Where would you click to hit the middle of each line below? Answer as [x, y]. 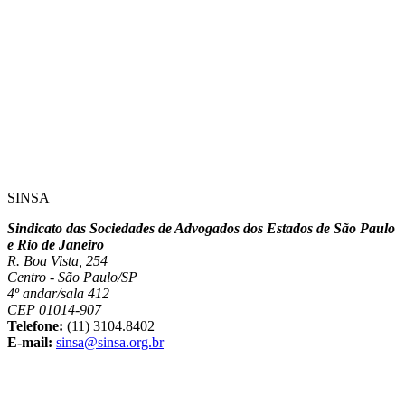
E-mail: [30, 343]
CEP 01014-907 [54, 310]
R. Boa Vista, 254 [57, 261]
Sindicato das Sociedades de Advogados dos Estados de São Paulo [201, 229]
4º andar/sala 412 [58, 294]
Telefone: [35, 326]
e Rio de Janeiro [56, 245]
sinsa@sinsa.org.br [110, 343]
